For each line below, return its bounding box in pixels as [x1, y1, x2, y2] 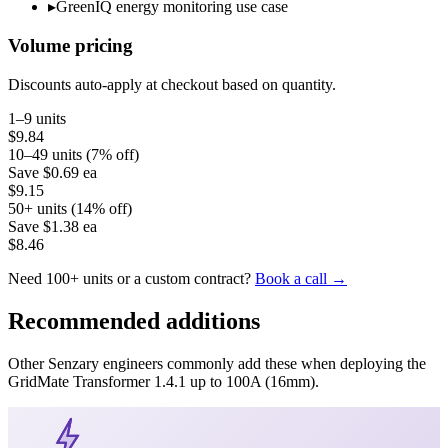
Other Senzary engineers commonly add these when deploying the [8, 354, 426, 372]
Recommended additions [8, 307, 260, 334]
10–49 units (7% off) [8, 145, 139, 163]
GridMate [8, 372, 69, 390]
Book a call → [255, 269, 347, 287]
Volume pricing [8, 35, 133, 57]
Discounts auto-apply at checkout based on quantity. [8, 75, 336, 93]
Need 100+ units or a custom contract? [8, 269, 255, 287]
